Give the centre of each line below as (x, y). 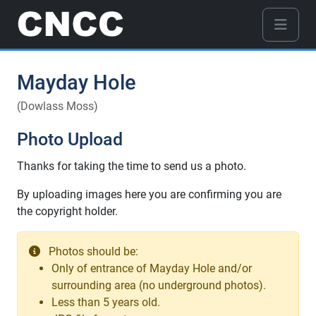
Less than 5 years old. (106, 303)
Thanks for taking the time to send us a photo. (132, 166)
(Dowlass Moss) (57, 107)
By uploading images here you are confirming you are (149, 195)
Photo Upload (70, 140)
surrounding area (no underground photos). (159, 286)
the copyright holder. (67, 212)
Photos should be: (92, 252)
